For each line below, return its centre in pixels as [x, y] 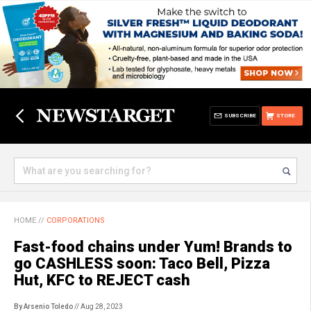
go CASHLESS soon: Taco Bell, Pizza [142, 263]
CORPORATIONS [76, 220]
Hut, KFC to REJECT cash [102, 280]
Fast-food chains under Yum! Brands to [153, 247]
